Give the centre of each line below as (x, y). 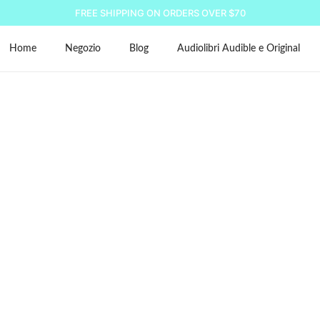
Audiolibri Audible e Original (239, 49)
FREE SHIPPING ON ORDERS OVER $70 (160, 13)
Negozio (83, 49)
